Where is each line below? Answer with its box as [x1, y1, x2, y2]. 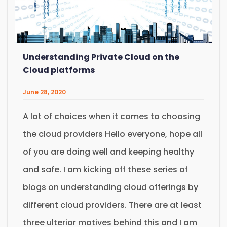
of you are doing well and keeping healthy [23, 146, 194, 158]
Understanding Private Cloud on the [23, 51, 179, 63]
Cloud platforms [23, 64, 95, 77]
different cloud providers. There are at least [23, 199, 202, 211]
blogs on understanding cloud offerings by [23, 181, 198, 194]
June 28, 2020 [23, 88, 66, 97]
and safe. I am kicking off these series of [23, 164, 188, 176]
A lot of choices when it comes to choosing [23, 110, 200, 123]
